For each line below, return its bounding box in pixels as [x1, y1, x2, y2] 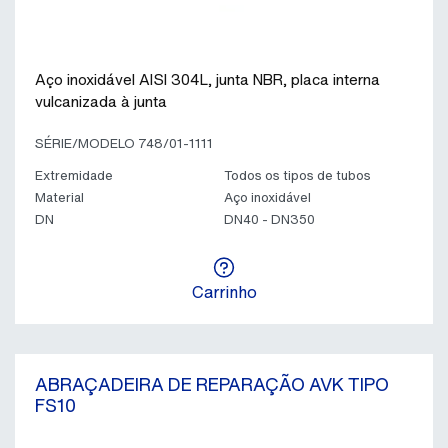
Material [35, 188, 84, 207]
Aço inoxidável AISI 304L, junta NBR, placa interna [35, 67, 380, 90]
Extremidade [35, 166, 113, 185]
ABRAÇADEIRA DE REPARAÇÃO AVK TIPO [35, 371, 389, 397]
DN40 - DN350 [224, 210, 315, 229]
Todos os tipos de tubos [224, 166, 371, 185]
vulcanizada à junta [35, 89, 167, 112]
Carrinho [191, 280, 257, 304]
